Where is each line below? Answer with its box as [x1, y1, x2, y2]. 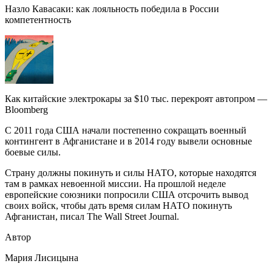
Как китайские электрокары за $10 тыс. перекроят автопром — [5, 93, 267, 104]
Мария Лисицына [5, 252, 78, 263]
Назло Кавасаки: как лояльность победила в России [5, 3, 219, 14]
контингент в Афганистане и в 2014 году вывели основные [5, 135, 252, 146]
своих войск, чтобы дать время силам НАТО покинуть [5, 200, 232, 211]
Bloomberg [5, 104, 48, 115]
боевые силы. [5, 146, 61, 157]
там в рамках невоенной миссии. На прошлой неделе [5, 178, 226, 189]
